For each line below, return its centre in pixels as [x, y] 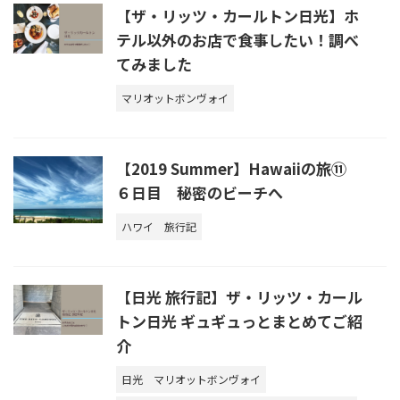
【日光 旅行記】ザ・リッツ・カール [239, 296]
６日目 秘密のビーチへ [200, 192]
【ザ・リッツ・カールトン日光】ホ [237, 15]
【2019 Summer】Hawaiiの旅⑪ [239, 168]
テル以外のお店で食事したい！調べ [237, 39]
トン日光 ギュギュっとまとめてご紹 [239, 321]
